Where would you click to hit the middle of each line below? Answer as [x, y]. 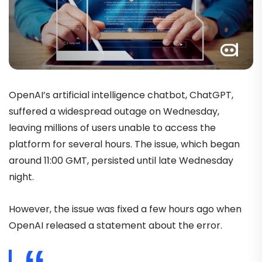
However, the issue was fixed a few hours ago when [125, 209]
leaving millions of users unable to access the [112, 127]
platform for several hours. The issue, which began [124, 144]
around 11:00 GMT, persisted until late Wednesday [121, 160]
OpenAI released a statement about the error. [117, 225]
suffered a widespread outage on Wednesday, [114, 111]
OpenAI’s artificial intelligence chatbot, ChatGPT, [121, 95]
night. [23, 177]
